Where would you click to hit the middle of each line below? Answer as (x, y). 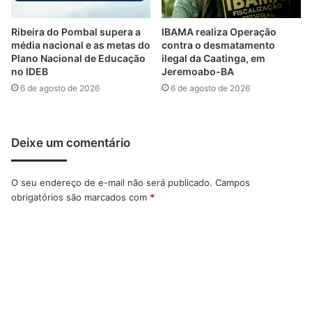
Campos (233, 183)
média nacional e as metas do (81, 45)
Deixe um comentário (71, 143)
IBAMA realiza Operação (219, 32)
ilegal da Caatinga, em (213, 58)
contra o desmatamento (218, 45)
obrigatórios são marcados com (80, 197)
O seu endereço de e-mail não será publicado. (112, 183)
